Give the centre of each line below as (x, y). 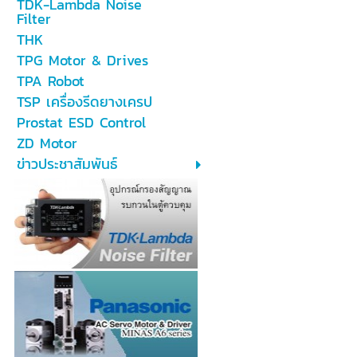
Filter (33, 19)
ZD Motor (47, 143)
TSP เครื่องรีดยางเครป (84, 102)
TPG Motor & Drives (82, 60)
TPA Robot (50, 81)
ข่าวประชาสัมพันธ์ (67, 164)
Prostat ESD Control (81, 122)
